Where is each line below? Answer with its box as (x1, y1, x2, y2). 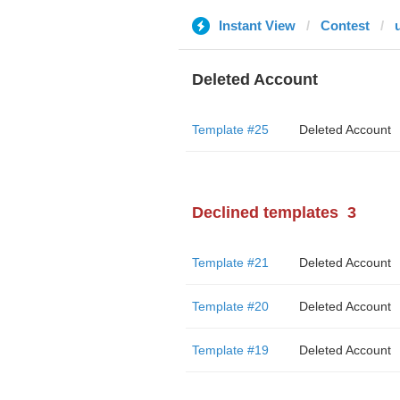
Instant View (218, 18, 296, 33)
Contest (320, 18, 370, 33)
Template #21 (191, 255, 269, 270)
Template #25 (191, 122, 269, 137)
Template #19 (191, 343, 269, 357)
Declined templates (191, 204, 338, 221)
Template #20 (191, 299, 269, 313)
